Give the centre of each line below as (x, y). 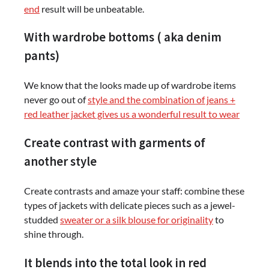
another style (60, 161)
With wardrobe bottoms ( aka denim (123, 38)
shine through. (54, 234)
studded (42, 219)
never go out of (56, 100)
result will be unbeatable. (92, 8)
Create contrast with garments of (115, 143)
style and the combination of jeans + (162, 100)
